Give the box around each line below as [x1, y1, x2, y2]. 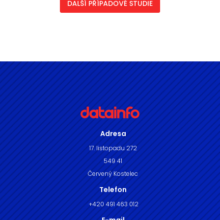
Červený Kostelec [88, 169, 138, 178]
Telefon [99, 185, 127, 195]
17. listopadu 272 [89, 144, 137, 153]
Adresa [100, 129, 126, 139]
